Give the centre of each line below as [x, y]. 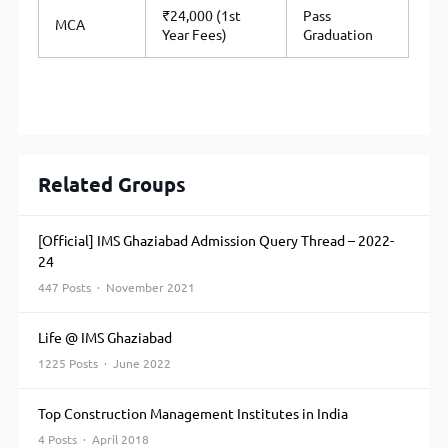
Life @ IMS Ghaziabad [105, 338]
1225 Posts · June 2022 [105, 364]
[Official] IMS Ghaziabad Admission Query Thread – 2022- [216, 241]
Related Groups [112, 185]
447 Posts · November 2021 [117, 288]
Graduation [338, 35]
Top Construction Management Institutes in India [193, 414]
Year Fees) [195, 35]
